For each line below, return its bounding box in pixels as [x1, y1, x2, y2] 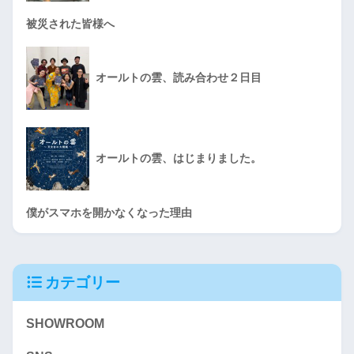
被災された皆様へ [26, 17, 115, 30]
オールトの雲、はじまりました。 [96, 151, 262, 164]
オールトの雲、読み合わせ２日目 [96, 70, 262, 84]
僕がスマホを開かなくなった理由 [26, 205, 192, 219]
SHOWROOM [26, 317, 104, 331]
